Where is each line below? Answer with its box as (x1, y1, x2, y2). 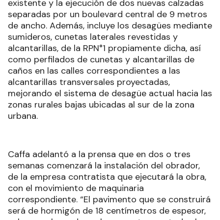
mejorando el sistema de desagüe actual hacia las (8, 87, 212, 99)
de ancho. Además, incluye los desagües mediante (8, 19, 212, 31)
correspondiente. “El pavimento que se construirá (8, 193, 211, 205)
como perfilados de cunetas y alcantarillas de (8, 53, 194, 65)
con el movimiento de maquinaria (8, 182, 144, 194)
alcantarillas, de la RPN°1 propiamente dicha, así (8, 42, 201, 54)
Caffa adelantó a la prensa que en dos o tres (8, 148, 191, 160)
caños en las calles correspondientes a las (8, 64, 180, 77)
